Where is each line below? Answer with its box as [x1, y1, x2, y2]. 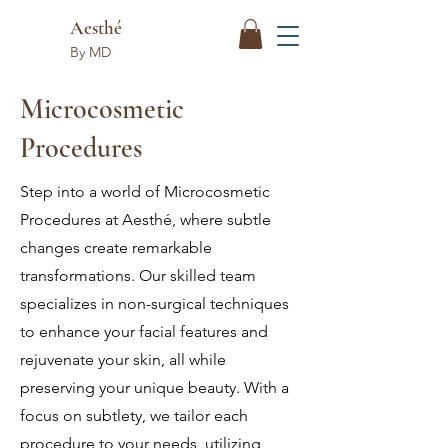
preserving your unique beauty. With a [20, 377, 289, 397]
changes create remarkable [20, 237, 212, 257]
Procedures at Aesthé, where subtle [20, 209, 271, 229]
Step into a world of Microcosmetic [20, 181, 270, 201]
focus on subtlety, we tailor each [20, 405, 248, 425]
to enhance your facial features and [20, 321, 268, 341]
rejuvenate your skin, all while [20, 349, 226, 369]
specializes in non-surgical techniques [20, 293, 289, 313]
